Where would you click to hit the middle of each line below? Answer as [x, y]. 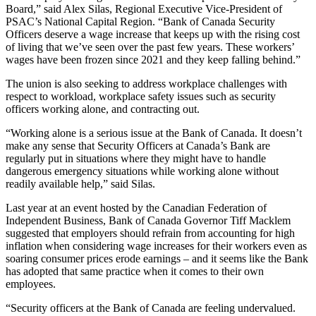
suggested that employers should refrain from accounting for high [150, 233]
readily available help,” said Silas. [80, 183]
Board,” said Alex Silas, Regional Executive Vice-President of [144, 8]
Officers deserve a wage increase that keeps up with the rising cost [153, 34]
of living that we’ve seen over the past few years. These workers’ [150, 47]
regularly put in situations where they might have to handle [136, 158]
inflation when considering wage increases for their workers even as [156, 245]
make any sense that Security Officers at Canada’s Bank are [138, 145]
